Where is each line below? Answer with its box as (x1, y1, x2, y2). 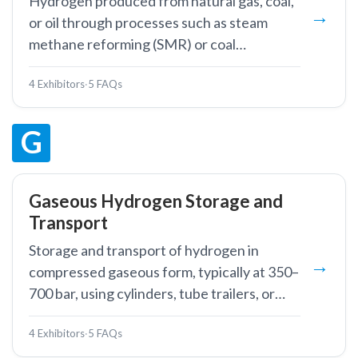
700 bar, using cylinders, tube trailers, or (29, 284, 275, 302)
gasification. (29, 57, 105, 74)
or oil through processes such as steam (29, 14, 268, 31)
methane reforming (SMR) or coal (29, 35, 236, 53)
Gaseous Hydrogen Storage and (29, 190, 283, 212)
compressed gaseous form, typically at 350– (29, 263, 299, 280)
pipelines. (29, 306, 88, 324)
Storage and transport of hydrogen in (29, 241, 259, 259)
